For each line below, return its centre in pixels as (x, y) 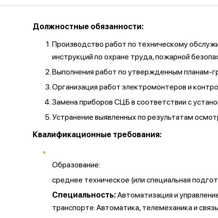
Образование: (76, 165)
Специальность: (84, 195)
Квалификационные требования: (97, 135)
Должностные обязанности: (88, 27)
